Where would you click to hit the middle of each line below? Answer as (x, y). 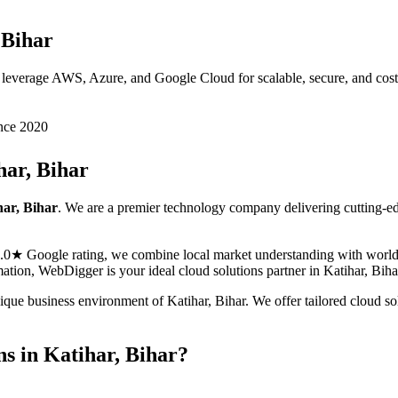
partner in (293, 270)
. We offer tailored (298, 300)
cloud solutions (221, 270)
